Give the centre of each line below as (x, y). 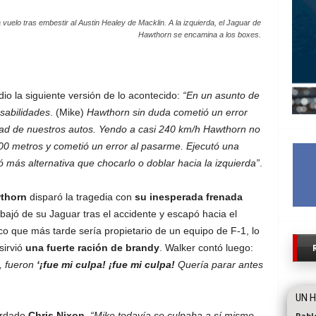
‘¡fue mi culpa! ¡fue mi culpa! (104, 265)
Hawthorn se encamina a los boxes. (199, 35)
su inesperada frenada (188, 197)
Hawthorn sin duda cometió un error (165, 112)
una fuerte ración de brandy (92, 248)
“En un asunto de (221, 95)
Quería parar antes (219, 265)
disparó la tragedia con (80, 197)
